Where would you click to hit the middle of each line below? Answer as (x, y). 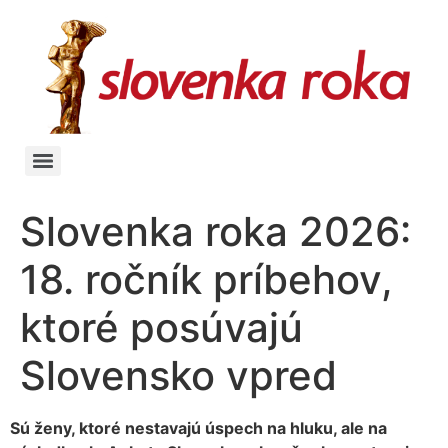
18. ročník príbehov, (206, 280)
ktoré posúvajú (161, 328)
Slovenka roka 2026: (215, 232)
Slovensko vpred (178, 376)
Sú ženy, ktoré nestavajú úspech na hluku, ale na (198, 428)
